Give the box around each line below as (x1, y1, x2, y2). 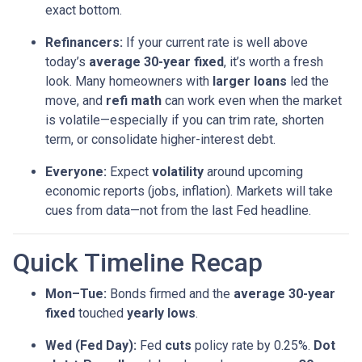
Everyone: (45, 163, 107, 179)
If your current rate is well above (123, 34, 308, 50)
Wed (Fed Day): (45, 337, 137, 353)
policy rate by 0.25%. (192, 337, 314, 353)
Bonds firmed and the (107, 285, 234, 301)
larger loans (213, 73, 287, 89)
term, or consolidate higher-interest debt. (45, 131, 276, 147)
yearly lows (127, 305, 196, 321)
